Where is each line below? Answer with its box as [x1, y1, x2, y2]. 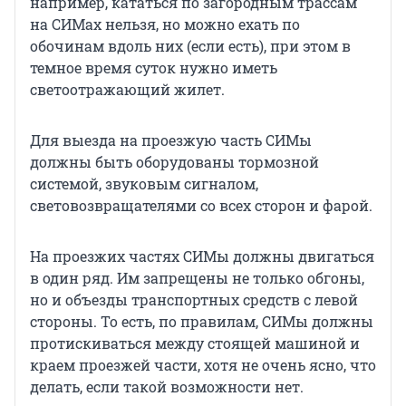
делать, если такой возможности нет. [30, 377, 304, 397]
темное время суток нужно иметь [30, 58, 277, 78]
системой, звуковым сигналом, [30, 174, 258, 194]
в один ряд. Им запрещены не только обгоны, [30, 268, 364, 288]
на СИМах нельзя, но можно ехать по [30, 14, 300, 34]
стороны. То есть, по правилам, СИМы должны [30, 312, 373, 332]
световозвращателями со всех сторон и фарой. [30, 196, 372, 216]
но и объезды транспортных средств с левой [30, 290, 358, 310]
